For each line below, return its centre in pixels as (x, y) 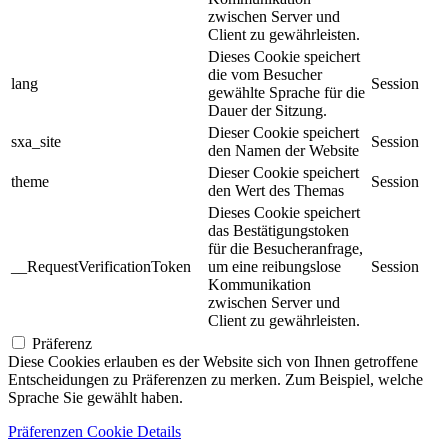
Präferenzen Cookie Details (94, 431)
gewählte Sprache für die (286, 92)
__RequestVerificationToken (101, 266)
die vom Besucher (265, 74)
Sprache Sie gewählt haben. (95, 397)
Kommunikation (259, 284)
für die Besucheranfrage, (285, 248)
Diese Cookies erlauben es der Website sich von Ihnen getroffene (213, 361)
